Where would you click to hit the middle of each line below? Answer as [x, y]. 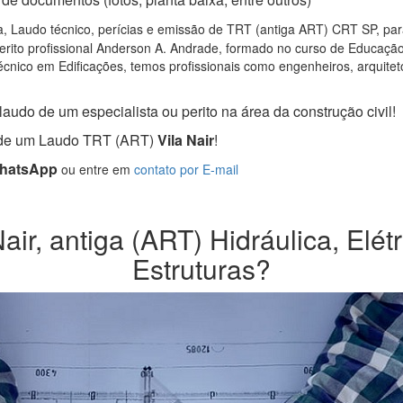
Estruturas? [201, 269]
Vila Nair [184, 140]
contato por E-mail [186, 170]
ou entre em [96, 170]
